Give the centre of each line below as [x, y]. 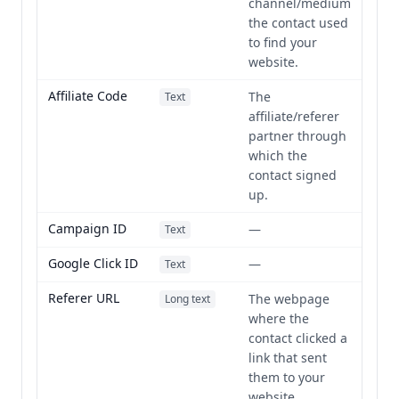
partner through [297, 136]
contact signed [293, 175]
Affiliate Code [88, 96]
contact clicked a [298, 338]
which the [278, 155]
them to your [287, 377]
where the [279, 318]
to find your [283, 42]
